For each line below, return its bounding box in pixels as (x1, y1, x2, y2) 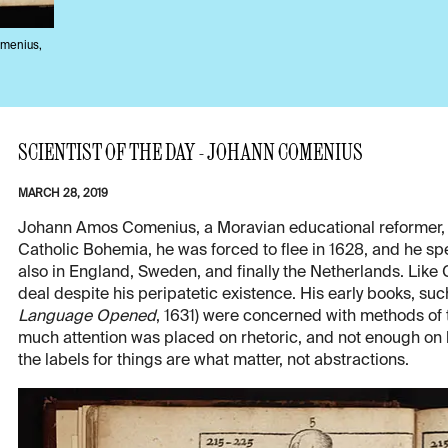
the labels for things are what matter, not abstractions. (18, 353, 409, 370)
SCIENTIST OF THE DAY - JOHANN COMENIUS (18, 137, 363, 168)
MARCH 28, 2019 (18, 188, 108, 201)
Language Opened (18, 309, 156, 326)
